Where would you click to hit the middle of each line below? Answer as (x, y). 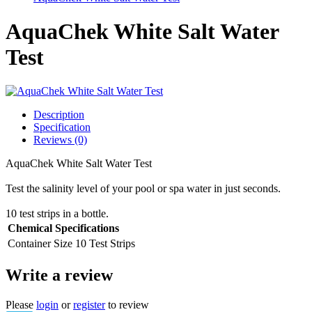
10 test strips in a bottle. (57, 214)
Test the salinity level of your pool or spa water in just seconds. (143, 189)
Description (59, 115)
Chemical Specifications (63, 228)
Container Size (40, 244)
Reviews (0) (60, 140)
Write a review (59, 275)
